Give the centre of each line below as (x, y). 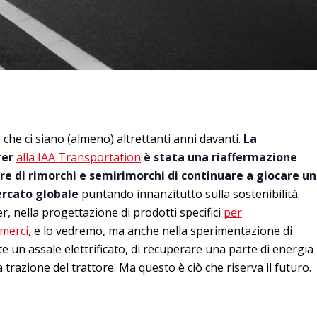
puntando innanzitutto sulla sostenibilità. (189, 194)
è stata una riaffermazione (219, 157)
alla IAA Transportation (79, 157)
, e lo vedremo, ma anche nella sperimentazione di (160, 230)
